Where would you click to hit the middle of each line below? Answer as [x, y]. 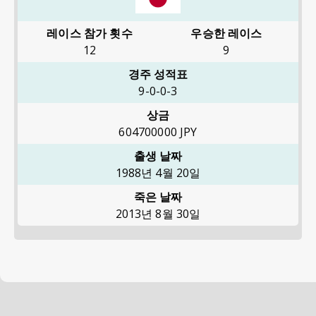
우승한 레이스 [226, 33]
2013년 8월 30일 [158, 213]
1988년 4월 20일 [158, 172]
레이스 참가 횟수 [90, 33]
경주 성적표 [158, 74]
